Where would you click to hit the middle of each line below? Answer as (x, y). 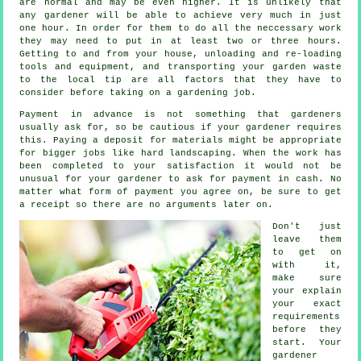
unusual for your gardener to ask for (126, 179)
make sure (307, 278)
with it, (307, 266)
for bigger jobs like (80, 154)
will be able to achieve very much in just (215, 16)
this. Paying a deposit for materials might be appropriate (180, 141)
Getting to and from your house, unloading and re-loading (180, 54)
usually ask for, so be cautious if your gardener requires (180, 128)
